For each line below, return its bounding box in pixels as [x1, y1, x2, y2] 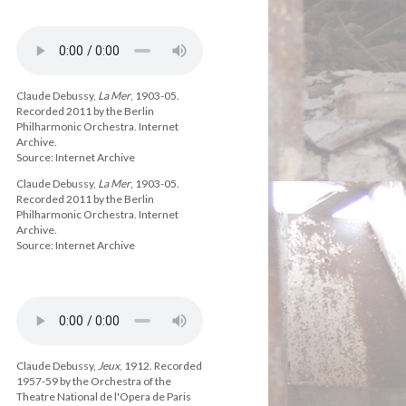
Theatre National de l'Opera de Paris [16, 390, 191, 403]
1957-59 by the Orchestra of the [16, 374, 171, 388]
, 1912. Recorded [120, 359, 202, 372]
